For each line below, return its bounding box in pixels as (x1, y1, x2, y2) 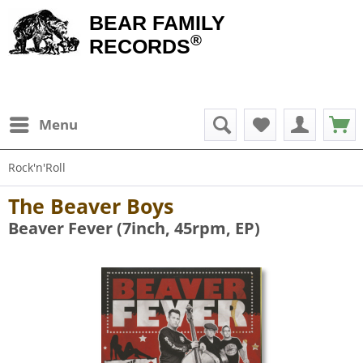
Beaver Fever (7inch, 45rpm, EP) (8, 217, 260, 239)
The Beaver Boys (8, 192, 173, 220)
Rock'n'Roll (8, 160, 66, 175)
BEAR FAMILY (89, 11, 225, 34)
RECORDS (89, 35, 190, 58)
